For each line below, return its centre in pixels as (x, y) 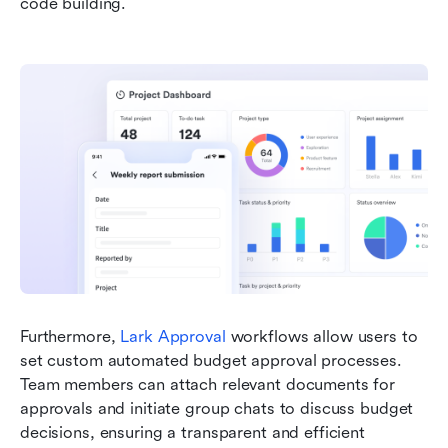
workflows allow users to (321, 336)
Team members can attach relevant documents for (208, 384)
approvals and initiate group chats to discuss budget (217, 408)
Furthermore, (70, 336)
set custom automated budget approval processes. (211, 360)
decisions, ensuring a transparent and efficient (192, 432)
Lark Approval (173, 336)
